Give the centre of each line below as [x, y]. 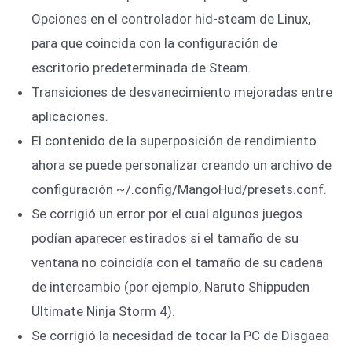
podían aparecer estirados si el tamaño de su [165, 238]
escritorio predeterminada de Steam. [141, 67]
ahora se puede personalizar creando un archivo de [181, 165]
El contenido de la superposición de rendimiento [174, 140]
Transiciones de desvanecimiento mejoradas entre [182, 92]
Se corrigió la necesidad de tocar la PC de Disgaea [180, 335]
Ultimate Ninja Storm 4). [103, 311]
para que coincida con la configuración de [154, 43]
